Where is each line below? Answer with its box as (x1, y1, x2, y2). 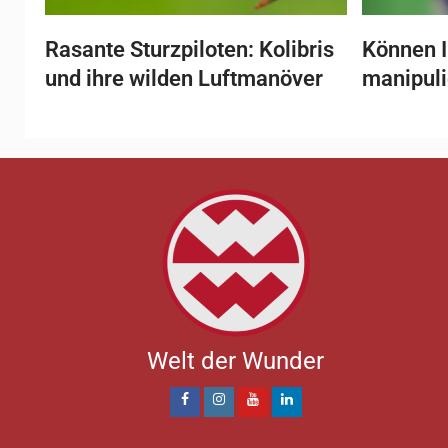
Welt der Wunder (147, 347, 325, 375)
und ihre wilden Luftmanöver (45, 66, 323, 91)
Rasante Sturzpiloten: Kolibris (45, 37, 334, 62)
